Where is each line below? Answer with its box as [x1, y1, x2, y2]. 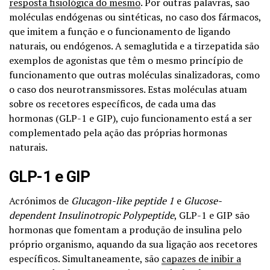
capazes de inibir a [162, 251, 241, 265]
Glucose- [184, 193, 222, 207]
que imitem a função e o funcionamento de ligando [9, 24, 230, 38]
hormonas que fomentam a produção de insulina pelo [9, 222, 242, 236]
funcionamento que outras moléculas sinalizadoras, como [9, 67, 260, 81]
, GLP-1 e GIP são [174, 208, 250, 222]
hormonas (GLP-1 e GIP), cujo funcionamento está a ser [9, 111, 252, 125]
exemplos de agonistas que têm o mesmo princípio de [9, 53, 243, 67]
